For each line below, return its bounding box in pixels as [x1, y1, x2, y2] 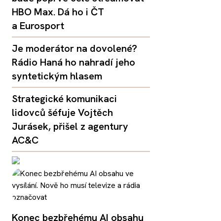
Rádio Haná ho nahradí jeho [12, 56, 135, 69]
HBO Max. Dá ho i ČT [12, 5, 104, 19]
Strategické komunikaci [12, 92, 117, 106]
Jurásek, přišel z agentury [12, 120, 128, 133]
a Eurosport [12, 19, 64, 33]
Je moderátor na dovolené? [12, 42, 137, 55]
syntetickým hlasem [12, 70, 102, 83]
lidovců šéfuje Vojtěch [12, 106, 113, 119]
